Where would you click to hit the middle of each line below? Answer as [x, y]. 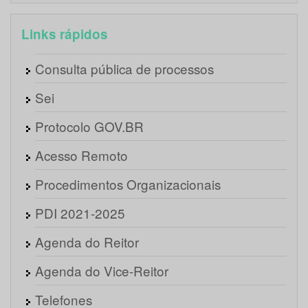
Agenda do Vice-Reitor [102, 271]
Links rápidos [65, 34]
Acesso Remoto [81, 155]
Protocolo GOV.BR [89, 126]
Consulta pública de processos [124, 69]
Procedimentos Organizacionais [128, 184]
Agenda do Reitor [87, 242]
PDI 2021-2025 [80, 213]
